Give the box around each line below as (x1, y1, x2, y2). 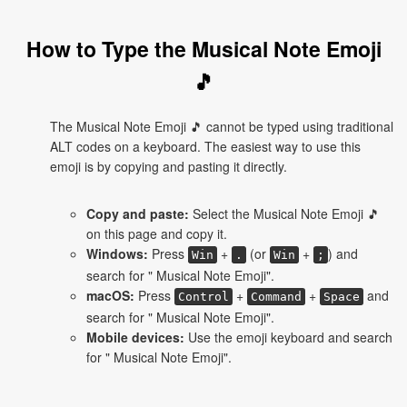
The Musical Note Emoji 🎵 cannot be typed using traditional (50, 117, 393, 135)
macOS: (86, 286, 134, 304)
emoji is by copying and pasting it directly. (50, 157, 287, 175)
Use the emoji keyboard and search (184, 328, 392, 346)
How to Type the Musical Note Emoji (25, 34, 382, 64)
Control (178, 290, 229, 303)
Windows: (86, 244, 148, 263)
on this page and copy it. (86, 224, 227, 243)
